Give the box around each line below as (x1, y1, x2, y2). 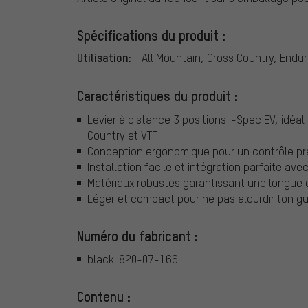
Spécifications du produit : (77, 26, 225, 45)
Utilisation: (77, 49, 131, 65)
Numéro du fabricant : (77, 226, 198, 245)
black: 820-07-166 (87, 252, 178, 267)
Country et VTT (87, 127, 158, 142)
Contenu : (77, 287, 131, 306)
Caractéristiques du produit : (77, 87, 238, 105)
